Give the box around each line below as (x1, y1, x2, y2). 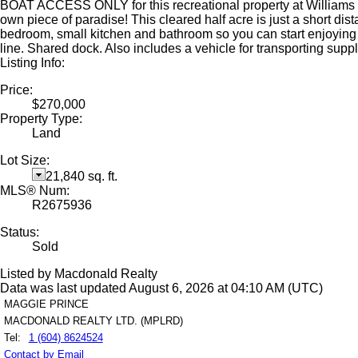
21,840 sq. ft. (46, 169, 117, 183)
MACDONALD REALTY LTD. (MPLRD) (4, 314, 183, 327)
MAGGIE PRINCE (4, 297, 89, 310)
